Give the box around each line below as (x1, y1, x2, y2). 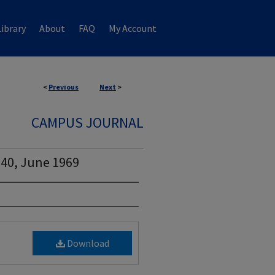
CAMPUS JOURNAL (31, 113, 144, 132)
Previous (48, 82, 79, 91)
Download (64, 237, 109, 249)
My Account (109, 22, 157, 34)
